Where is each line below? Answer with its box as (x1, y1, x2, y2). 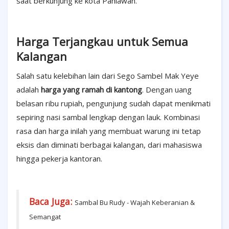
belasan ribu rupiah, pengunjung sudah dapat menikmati (16, 98, 211, 109)
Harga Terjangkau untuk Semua (16, 34, 188, 50)
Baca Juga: (29, 195, 75, 208)
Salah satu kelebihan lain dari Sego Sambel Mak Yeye (16, 71, 199, 81)
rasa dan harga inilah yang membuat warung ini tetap (16, 126, 201, 136)
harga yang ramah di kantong (41, 84, 142, 95)
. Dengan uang (142, 84, 192, 95)
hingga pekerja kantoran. (16, 153, 102, 164)
